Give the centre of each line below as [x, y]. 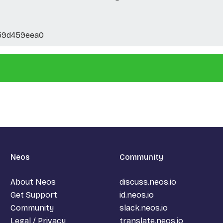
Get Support [34, 195]
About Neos [33, 182]
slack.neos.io [143, 208]
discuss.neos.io [148, 182]
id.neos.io [136, 195]
